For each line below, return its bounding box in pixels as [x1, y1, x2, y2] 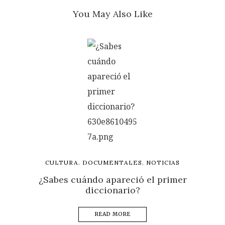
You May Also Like [72, 8, 153, 20]
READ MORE [94, 211, 131, 218]
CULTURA [45, 159, 78, 167]
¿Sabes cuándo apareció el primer [38, 174, 187, 186]
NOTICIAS [146, 159, 180, 167]
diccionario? [85, 184, 140, 196]
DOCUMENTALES [82, 159, 142, 167]
